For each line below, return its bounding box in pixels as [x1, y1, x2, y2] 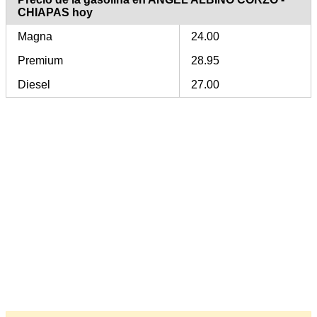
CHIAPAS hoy [18, 6, 93, 19]
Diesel [18, 79, 50, 91]
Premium [18, 54, 63, 67]
